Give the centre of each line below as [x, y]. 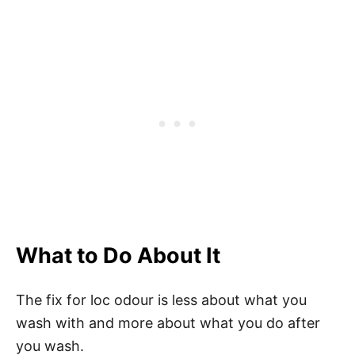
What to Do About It [118, 256]
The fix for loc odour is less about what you [161, 300]
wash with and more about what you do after [168, 323]
